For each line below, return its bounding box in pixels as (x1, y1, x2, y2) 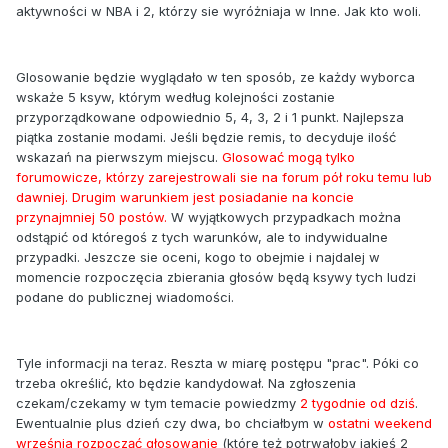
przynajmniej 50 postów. (16, 208, 167, 225)
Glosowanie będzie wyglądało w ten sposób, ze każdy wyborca (16, 68, 415, 85)
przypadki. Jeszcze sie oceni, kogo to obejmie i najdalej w (16, 248, 380, 265)
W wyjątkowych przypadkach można (167, 208, 401, 225)
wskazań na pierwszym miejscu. (16, 148, 222, 165)
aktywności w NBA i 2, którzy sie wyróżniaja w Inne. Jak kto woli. (16, 2, 421, 19)
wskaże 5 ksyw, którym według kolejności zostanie (16, 88, 335, 105)
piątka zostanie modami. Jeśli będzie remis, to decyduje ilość (16, 128, 396, 145)
